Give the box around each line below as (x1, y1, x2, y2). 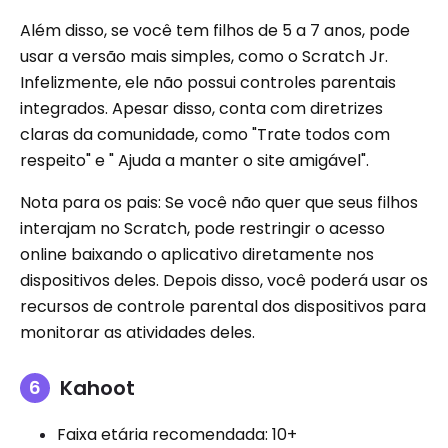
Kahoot (60, 374, 135, 403)
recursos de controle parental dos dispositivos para (20, 295, 426, 319)
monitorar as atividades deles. (20, 321, 255, 345)
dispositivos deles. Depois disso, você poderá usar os (20, 269, 428, 293)
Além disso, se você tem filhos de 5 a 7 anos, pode (20, 19, 410, 43)
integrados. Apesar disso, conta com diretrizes (20, 97, 383, 121)
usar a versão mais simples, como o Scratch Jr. (20, 45, 388, 69)
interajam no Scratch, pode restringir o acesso (20, 217, 385, 241)
